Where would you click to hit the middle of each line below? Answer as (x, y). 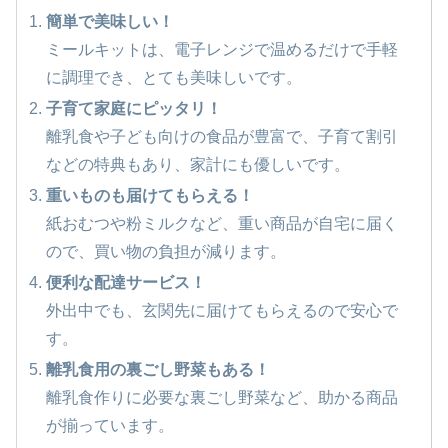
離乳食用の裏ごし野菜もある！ (158, 370)
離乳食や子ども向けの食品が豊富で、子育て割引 (222, 136)
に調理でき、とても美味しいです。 (174, 77)
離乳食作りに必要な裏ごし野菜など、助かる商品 (222, 398)
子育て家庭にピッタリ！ (134, 108)
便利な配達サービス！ (126, 283)
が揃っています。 (110, 426)
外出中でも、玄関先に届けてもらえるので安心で (222, 311)
